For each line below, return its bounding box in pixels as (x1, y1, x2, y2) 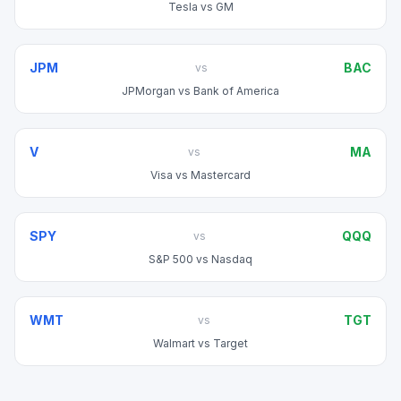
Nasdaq (211, 252, 252, 266)
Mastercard (191, 168, 251, 182)
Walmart (153, 337, 195, 350)
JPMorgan (122, 84, 175, 98)
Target (213, 337, 248, 350)
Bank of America (193, 84, 279, 98)
